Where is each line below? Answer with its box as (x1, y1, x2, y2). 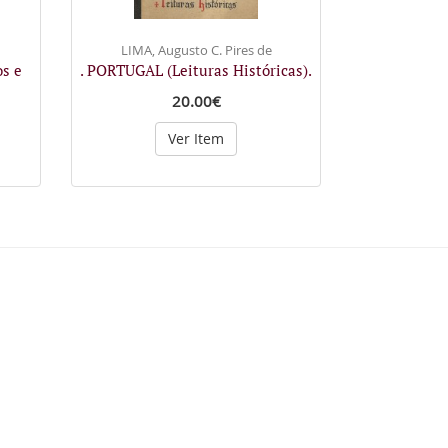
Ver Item (168, 128, 224, 148)
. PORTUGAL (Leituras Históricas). (80, 59, 312, 80)
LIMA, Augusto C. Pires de (120, 40, 272, 59)
